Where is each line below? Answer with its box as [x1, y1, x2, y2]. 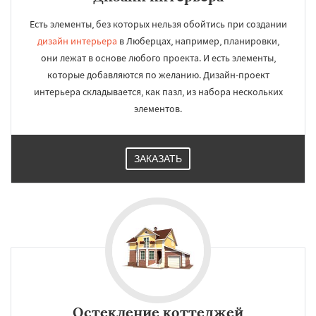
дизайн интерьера [37, 35, 117, 47]
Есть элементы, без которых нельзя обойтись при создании [29, 18, 287, 30]
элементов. [134, 102, 182, 115]
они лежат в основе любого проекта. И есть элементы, [40, 51, 276, 64]
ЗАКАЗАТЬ [134, 153, 182, 164]
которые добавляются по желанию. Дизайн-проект [47, 68, 269, 81]
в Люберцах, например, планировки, [116, 35, 279, 47]
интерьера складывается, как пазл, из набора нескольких [33, 85, 283, 98]
